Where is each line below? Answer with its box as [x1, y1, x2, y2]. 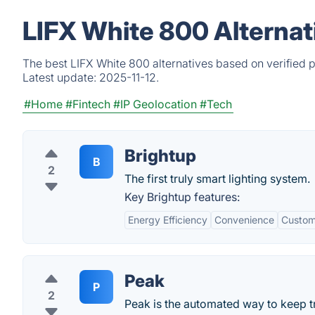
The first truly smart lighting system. [124, 172, 310, 186]
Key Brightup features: [124, 190, 240, 204]
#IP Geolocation [113, 97, 197, 111]
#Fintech [65, 97, 110, 111]
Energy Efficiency [128, 214, 207, 226]
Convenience [214, 214, 274, 226]
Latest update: [22, 70, 99, 84]
